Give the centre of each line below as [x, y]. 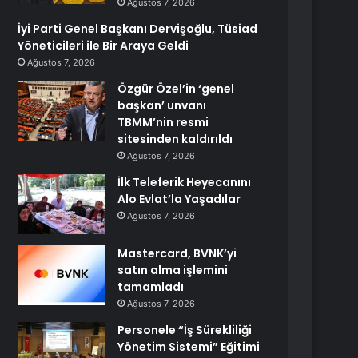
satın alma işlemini [173, 270]
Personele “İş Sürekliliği [185, 330]
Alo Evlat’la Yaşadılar [179, 199]
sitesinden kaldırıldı [175, 139]
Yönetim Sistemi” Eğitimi [189, 347]
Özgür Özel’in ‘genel [176, 89]
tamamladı [151, 287]
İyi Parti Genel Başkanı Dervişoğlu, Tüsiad [138, 29]
